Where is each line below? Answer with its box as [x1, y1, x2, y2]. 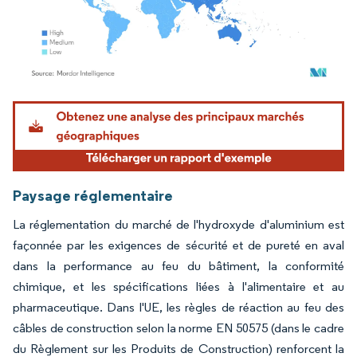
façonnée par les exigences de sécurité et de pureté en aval [13, 237, 344, 253]
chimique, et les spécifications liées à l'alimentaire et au [13, 278, 344, 294]
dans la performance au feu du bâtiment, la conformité [13, 257, 344, 273]
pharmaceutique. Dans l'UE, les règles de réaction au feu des [13, 299, 344, 315]
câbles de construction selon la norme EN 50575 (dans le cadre [13, 320, 344, 335]
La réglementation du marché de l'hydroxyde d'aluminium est [13, 216, 344, 232]
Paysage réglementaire [13, 185, 173, 205]
